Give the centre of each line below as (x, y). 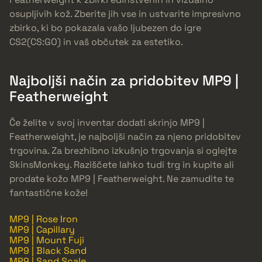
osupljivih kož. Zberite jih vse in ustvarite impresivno (125, 13)
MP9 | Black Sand (48, 250)
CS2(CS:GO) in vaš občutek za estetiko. (96, 42)
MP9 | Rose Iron (44, 219)
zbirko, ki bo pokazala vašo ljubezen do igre (105, 27)
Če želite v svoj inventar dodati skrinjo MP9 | (107, 122)
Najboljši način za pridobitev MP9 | (124, 80)
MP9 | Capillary (42, 229)
